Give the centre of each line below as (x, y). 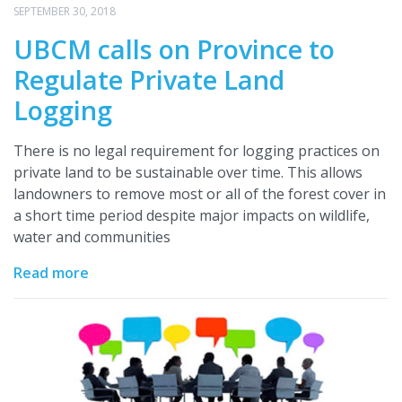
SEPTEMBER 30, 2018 (65, 12)
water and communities (92, 237)
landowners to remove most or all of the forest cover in (200, 194)
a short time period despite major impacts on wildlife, (192, 216)
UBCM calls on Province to (174, 49)
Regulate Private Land (149, 80)
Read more (51, 273)
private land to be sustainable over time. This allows (188, 173)
